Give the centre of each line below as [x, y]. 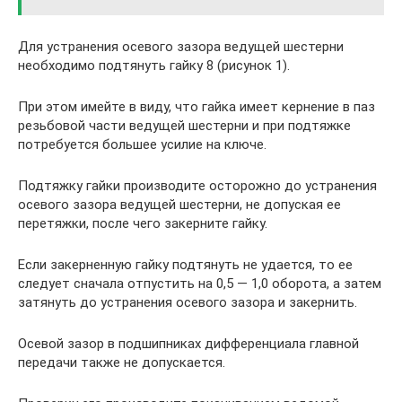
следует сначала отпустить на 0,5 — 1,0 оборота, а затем [200, 283]
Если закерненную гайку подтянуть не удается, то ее [185, 264]
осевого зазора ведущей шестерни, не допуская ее [179, 204]
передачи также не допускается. [122, 362]
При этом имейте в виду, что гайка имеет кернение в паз [197, 106]
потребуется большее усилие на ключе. [142, 144]
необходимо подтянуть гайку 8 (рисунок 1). [154, 65]
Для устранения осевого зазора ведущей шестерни [181, 46]
